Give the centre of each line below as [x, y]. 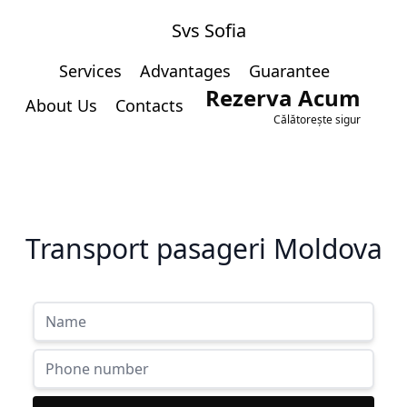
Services [90, 71]
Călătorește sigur [317, 119]
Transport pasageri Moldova [203, 248]
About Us [61, 105]
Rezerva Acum [283, 98]
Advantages [185, 71]
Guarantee [289, 71]
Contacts [149, 105]
